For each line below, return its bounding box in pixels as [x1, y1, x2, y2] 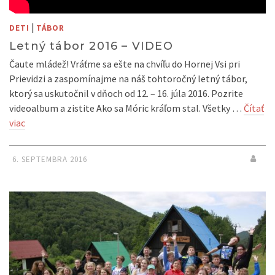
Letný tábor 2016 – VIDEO [9, 39, 173, 53]
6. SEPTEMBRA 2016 [12, 154, 87, 165]
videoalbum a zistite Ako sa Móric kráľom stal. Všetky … [9, 102, 244, 115]
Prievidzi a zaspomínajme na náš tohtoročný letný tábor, [9, 72, 247, 85]
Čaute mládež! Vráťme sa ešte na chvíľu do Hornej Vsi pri [9, 58, 240, 71]
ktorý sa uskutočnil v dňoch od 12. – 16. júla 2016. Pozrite [9, 87, 243, 100]
